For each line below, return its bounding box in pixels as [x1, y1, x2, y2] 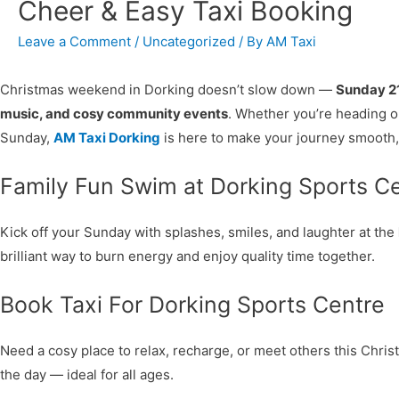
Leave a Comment [18, 33, 131, 50]
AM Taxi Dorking [53, 129, 160, 146]
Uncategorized [142, 33, 235, 50]
